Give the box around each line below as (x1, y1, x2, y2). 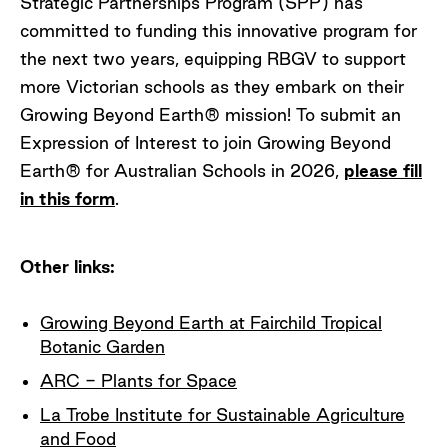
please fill (344, 160, 422, 180)
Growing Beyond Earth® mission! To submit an (20, 104, 401, 124)
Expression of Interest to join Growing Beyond (20, 132, 391, 152)
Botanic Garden (40, 336, 165, 356)
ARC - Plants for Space (40, 370, 237, 390)
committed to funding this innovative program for (20, 20, 417, 40)
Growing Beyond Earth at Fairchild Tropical (40, 312, 382, 332)
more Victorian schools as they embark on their (20, 76, 404, 96)
